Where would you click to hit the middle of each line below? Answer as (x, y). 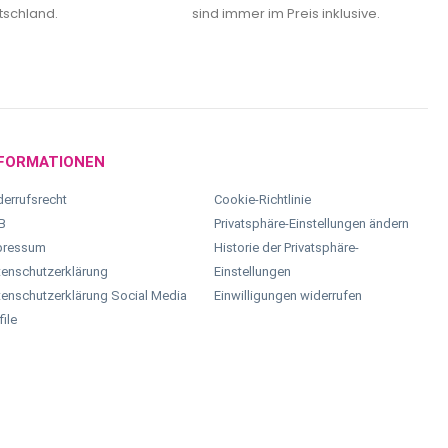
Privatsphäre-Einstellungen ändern (312, 224)
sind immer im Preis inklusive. (285, 14)
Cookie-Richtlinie (263, 200)
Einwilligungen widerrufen (288, 296)
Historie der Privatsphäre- (287, 248)
